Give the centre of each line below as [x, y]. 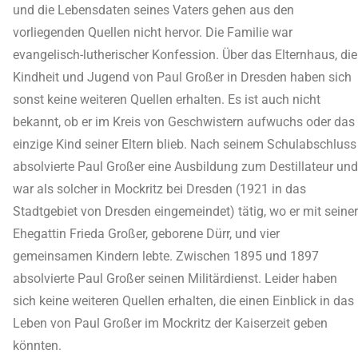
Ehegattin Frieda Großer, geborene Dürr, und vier [146, 234]
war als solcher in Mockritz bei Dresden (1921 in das [159, 189]
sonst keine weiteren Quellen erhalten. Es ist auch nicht [167, 99]
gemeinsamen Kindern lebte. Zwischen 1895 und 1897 [166, 256]
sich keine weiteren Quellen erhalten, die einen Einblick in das [183, 301]
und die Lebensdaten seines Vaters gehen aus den [153, 10]
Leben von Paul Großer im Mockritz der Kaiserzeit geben [170, 323]
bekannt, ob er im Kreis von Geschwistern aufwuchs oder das [184, 122]
